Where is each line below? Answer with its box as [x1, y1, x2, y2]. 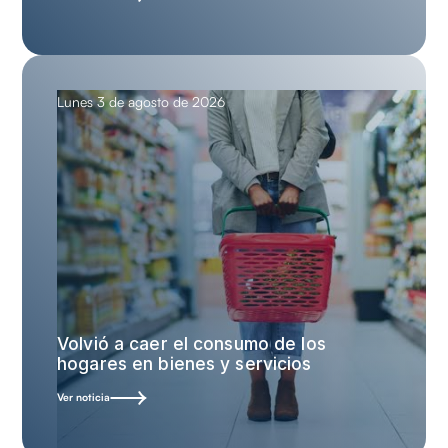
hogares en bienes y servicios [57, 352, 312, 374]
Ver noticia [57, 390, 111, 404]
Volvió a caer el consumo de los [57, 332, 326, 354]
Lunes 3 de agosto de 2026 [57, 92, 226, 110]
